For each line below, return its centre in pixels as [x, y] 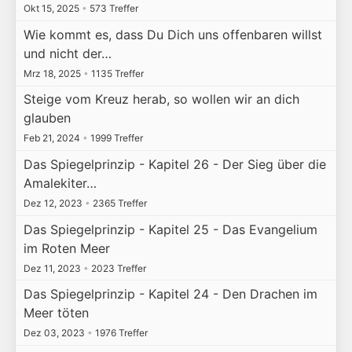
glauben [47, 118]
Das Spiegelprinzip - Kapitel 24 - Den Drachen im [170, 294]
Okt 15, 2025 [52, 9]
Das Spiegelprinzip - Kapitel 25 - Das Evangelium [170, 229]
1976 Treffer [120, 333]
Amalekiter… [60, 183]
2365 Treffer [118, 203]
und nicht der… [67, 53]
